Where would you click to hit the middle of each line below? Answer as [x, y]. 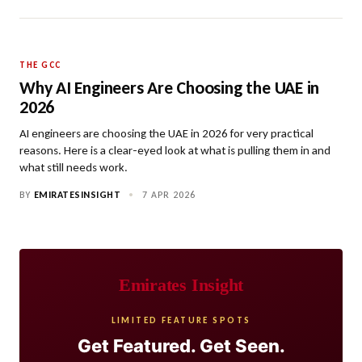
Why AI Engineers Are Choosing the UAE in [170, 88]
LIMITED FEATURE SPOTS [181, 320]
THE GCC [40, 65]
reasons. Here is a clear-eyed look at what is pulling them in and [175, 150]
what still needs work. [74, 167]
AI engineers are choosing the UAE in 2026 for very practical [166, 133]
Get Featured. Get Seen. [181, 346]
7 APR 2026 [167, 195]
